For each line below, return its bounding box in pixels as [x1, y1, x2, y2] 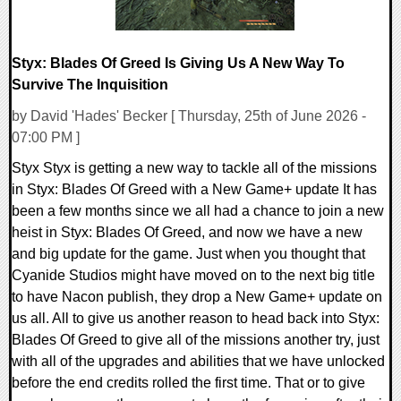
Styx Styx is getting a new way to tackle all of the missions [12, 160, 377, 176]
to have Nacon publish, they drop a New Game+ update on [12, 289, 382, 305]
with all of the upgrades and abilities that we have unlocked [12, 354, 385, 370]
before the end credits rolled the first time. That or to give [12, 375, 365, 391]
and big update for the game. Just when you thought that [12, 246, 365, 262]
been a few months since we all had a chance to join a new [12, 203, 384, 219]
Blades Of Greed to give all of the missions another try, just [12, 332, 380, 348]
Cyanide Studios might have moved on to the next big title [12, 268, 375, 284]
